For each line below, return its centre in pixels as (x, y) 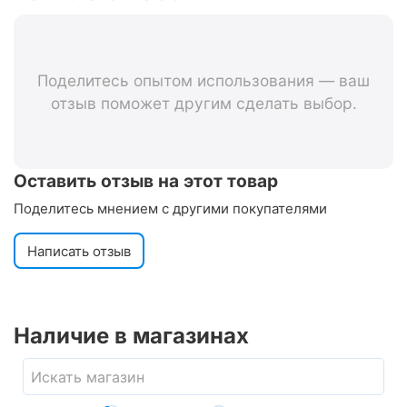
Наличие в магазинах (131, 336)
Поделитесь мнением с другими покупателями (170, 209)
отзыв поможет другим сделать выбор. (203, 104)
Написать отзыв (79, 251)
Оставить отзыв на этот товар (146, 181)
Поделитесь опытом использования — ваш (203, 81)
